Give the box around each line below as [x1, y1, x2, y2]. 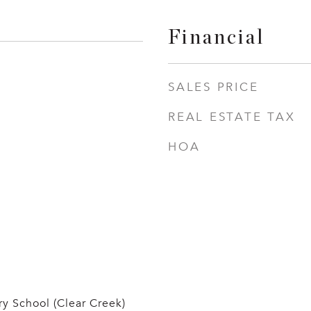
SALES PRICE [168, 80, 259, 94]
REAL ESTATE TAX [168, 110, 296, 124]
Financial [168, 28, 265, 48]
